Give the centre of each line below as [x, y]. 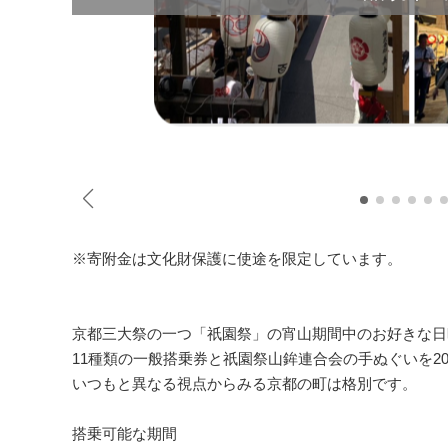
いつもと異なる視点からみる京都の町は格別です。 [244, 383]
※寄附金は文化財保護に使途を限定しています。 [237, 258]
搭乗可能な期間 [124, 433]
